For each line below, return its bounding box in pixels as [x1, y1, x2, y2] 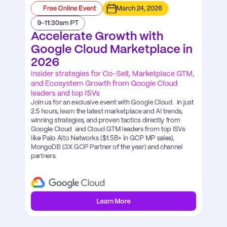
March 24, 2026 [116, 6, 162, 12]
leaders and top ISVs [30, 90, 100, 97]
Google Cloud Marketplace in [30, 44, 193, 56]
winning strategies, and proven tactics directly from [30, 117, 180, 124]
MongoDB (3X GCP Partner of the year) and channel [30, 144, 183, 150]
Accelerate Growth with [30, 31, 164, 43]
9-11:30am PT [37, 20, 79, 26]
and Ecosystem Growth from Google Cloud [30, 80, 178, 88]
